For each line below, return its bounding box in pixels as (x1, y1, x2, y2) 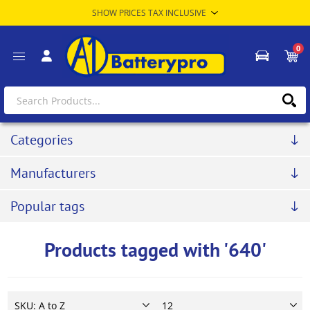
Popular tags (10, 197, 84, 216)
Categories (10, 131, 73, 149)
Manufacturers (10, 164, 95, 183)
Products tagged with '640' (44, 237, 266, 263)
